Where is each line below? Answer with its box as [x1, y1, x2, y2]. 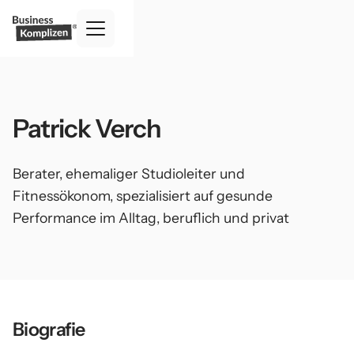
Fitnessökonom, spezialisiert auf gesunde [13, 187, 273, 204]
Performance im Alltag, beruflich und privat [13, 209, 289, 226]
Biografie [13, 318, 85, 341]
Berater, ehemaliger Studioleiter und [13, 165, 245, 182]
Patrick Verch [13, 113, 162, 144]
